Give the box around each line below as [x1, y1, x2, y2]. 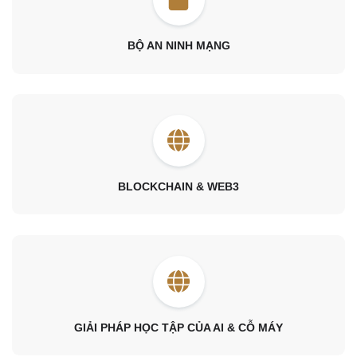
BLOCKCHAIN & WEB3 [118, 179, 239, 193]
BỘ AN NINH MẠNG [127, 38, 230, 52]
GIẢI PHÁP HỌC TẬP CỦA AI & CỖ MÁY [74, 320, 283, 334]
